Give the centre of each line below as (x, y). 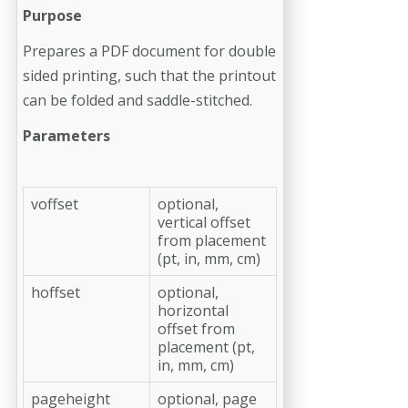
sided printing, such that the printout (149, 75)
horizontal (193, 310)
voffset (55, 204)
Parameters (66, 135)
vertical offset (204, 222)
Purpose (52, 15)
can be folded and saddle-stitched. (138, 100)
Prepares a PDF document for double (149, 51)
